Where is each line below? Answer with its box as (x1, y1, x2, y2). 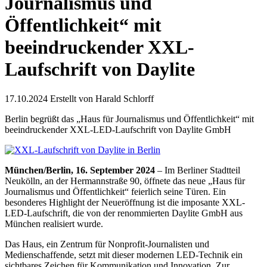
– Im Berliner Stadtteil (155, 164, 240, 175)
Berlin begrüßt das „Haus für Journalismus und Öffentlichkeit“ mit (5, 113, 254, 124)
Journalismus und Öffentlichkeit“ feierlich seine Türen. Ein (5, 186, 226, 197)
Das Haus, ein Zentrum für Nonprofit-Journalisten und (5, 238, 209, 249)
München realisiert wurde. (5, 218, 103, 229)
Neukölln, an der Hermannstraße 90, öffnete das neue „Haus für (5, 175, 245, 186)
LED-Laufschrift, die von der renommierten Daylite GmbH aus (5, 207, 243, 218)
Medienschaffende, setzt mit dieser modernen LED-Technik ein (5, 249, 243, 260)
